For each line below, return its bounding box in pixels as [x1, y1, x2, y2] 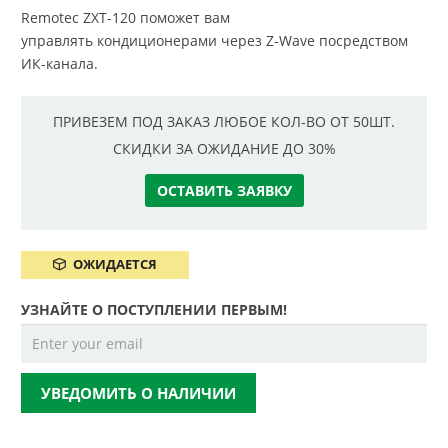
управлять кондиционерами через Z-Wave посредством [21, 31, 408, 50]
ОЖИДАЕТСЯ [72, 256, 157, 274]
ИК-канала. [21, 54, 98, 73]
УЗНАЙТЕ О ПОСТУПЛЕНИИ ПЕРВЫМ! [21, 299, 287, 319]
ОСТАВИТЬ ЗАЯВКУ [156, 181, 292, 201]
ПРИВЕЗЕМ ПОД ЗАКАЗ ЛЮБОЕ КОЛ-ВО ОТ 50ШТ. [53, 112, 395, 131]
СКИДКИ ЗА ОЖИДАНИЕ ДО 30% [112, 139, 336, 159]
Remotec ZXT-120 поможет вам [21, 8, 230, 27]
